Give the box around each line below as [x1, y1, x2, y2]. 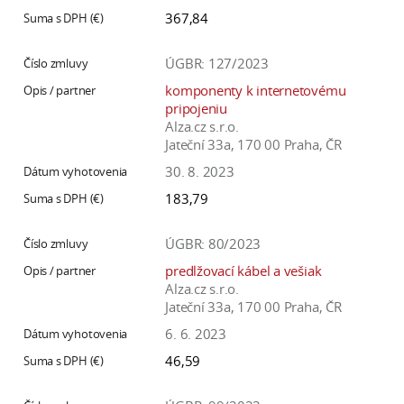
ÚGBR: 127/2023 [165, 54, 270, 73]
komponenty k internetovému [165, 81, 346, 100]
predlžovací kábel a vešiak [165, 262, 322, 280]
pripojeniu [165, 99, 227, 118]
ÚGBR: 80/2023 [165, 234, 262, 253]
